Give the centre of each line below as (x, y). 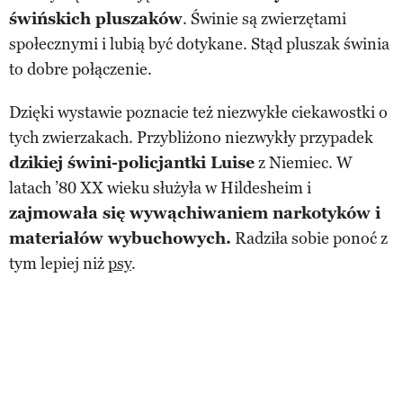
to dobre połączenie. (81, 69)
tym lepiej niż (58, 263)
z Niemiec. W (304, 162)
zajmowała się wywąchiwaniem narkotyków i (195, 213)
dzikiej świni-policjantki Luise (132, 162)
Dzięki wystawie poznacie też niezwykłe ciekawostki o (198, 112)
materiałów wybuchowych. (120, 238)
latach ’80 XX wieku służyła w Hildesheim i (160, 188)
